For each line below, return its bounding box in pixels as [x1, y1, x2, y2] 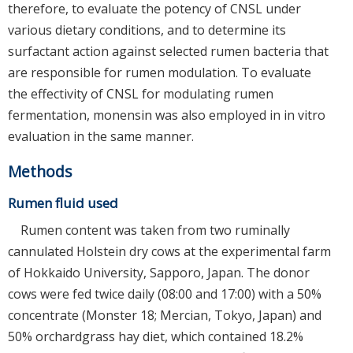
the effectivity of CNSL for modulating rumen [8, 84, 273, 102]
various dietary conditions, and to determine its [8, 20, 286, 39]
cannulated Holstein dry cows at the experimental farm [8, 242, 331, 260]
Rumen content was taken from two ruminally [20, 221, 290, 239]
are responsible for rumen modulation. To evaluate [8, 63, 311, 81]
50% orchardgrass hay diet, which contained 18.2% [8, 327, 303, 345]
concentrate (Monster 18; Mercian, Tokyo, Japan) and [8, 306, 321, 324]
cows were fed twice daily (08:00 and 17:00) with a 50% [8, 284, 321, 303]
